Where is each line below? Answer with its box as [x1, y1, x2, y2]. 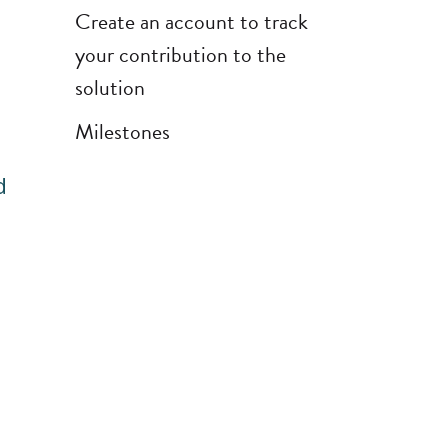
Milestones [74, 114, 170, 148]
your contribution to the [74, 37, 286, 71]
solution [74, 70, 145, 104]
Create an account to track [74, 4, 308, 38]
